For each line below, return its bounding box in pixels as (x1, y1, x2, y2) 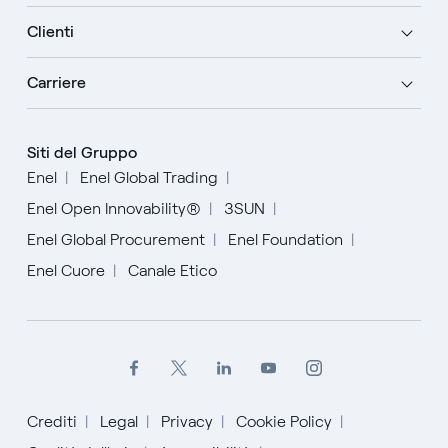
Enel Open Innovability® (26, 198, 201, 218)
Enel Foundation (227, 229, 343, 249)
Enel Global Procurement (26, 229, 205, 249)
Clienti (26, 21, 74, 41)
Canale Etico (127, 260, 217, 280)
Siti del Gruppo (26, 142, 137, 162)
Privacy (160, 411, 213, 431)
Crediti (26, 411, 77, 431)
